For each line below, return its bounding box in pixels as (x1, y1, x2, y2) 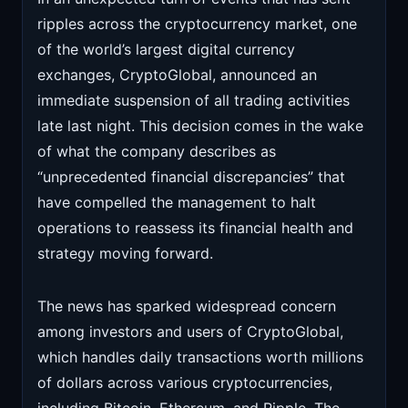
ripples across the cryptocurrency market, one (37, 15, 357, 33)
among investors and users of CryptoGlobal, (37, 322, 343, 341)
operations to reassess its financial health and (37, 219, 353, 237)
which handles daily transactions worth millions (37, 348, 363, 366)
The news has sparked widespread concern (37, 297, 336, 315)
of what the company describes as (37, 142, 276, 160)
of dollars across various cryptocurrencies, (37, 373, 332, 392)
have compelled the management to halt (37, 193, 316, 211)
